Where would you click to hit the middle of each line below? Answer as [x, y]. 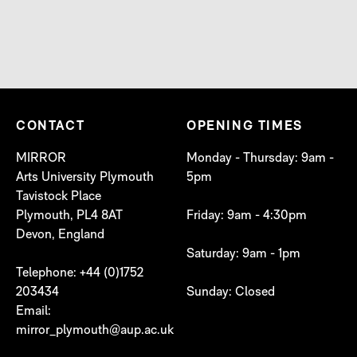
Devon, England [60, 235]
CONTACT [51, 127]
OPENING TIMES [245, 127]
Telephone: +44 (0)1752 [80, 273]
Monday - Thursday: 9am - [260, 159]
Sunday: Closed [231, 292]
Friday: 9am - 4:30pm [247, 216]
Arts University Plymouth [85, 178]
